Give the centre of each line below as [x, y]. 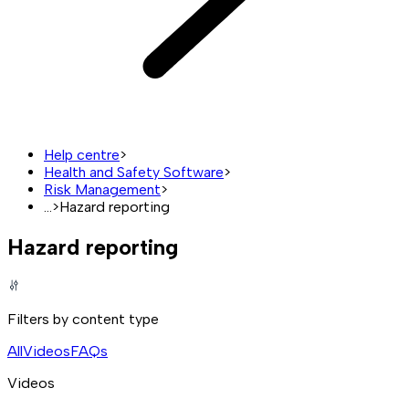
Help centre [82, 154]
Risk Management [102, 189]
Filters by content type [83, 319]
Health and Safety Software [134, 172]
